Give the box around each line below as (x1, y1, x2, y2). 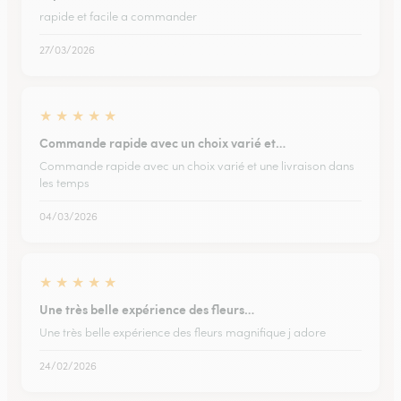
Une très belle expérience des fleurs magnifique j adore (39, 325, 326, 340)
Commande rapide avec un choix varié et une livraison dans (39, 158, 354, 174)
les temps (39, 175, 90, 191)
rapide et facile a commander (39, 9, 197, 24)
